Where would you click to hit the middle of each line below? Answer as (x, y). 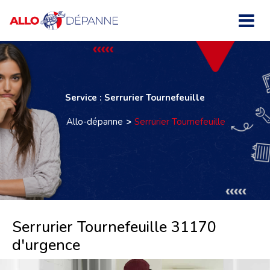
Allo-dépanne (94, 122)
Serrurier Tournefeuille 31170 (114, 227)
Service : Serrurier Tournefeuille (135, 98)
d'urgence (46, 245)
